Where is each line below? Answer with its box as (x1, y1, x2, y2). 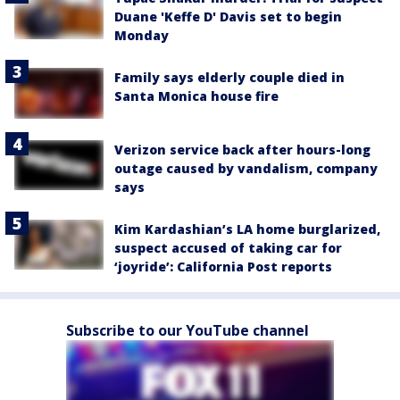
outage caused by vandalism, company (114, 159, 378, 177)
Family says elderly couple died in (114, 69, 345, 87)
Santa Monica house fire (114, 87, 279, 105)
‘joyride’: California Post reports (114, 257, 332, 275)
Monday (114, 27, 169, 45)
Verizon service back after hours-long (114, 140, 371, 158)
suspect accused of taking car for (114, 238, 342, 256)
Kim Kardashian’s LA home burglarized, (114, 220, 380, 237)
